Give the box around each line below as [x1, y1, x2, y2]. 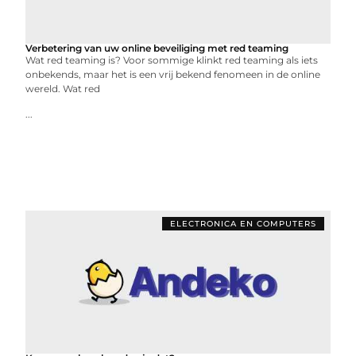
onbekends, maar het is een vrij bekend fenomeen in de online [25, 68, 321, 80]
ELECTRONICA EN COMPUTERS [169, 219, 316, 229]
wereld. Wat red [25, 83, 101, 95]
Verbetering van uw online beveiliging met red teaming [25, 42, 289, 54]
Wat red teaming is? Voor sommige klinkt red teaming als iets [25, 54, 319, 66]
